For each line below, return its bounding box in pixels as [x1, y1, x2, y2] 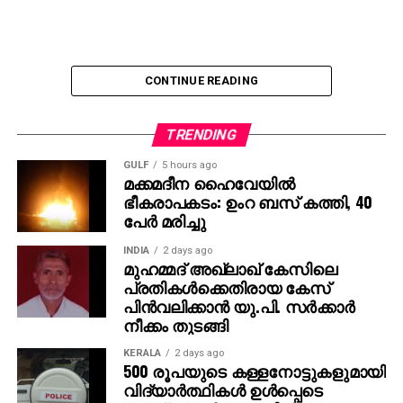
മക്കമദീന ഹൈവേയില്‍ [122, 170, 295, 194]
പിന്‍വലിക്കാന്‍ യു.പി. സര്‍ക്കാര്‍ [122, 293, 355, 318]
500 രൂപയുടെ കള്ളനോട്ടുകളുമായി [122, 358, 386, 382]
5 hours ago [161, 158, 217, 171]
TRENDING [164, 125, 239, 143]
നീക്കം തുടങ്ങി [122, 312, 228, 336]
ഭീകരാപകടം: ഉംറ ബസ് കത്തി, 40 [122, 189, 372, 213]
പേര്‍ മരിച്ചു [122, 208, 206, 232]
